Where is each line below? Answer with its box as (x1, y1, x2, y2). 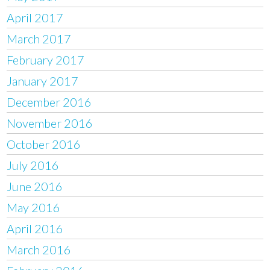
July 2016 (7, 157, 60, 172)
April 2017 (7, 10, 64, 25)
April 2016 (7, 221, 64, 236)
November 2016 (7, 115, 93, 130)
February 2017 (7, 52, 85, 67)
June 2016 (7, 178, 63, 193)
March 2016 (7, 242, 72, 257)
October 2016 (7, 136, 81, 151)
